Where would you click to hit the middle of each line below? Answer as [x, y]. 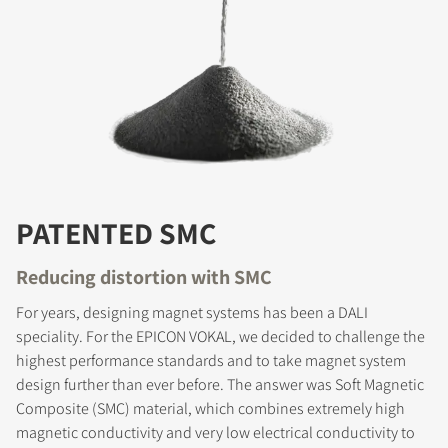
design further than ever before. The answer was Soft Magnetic [220, 385]
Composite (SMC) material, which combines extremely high [210, 409]
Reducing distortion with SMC [144, 277]
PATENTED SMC [116, 233]
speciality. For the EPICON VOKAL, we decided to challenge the [220, 337]
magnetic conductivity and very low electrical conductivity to [215, 433]
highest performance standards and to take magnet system [211, 361]
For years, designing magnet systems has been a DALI [192, 313]
